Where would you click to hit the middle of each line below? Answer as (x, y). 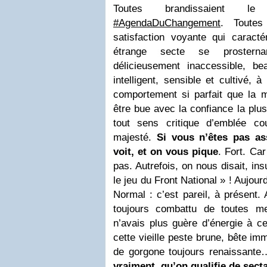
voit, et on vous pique (166, 152)
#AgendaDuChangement (167, 23)
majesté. (132, 137)
